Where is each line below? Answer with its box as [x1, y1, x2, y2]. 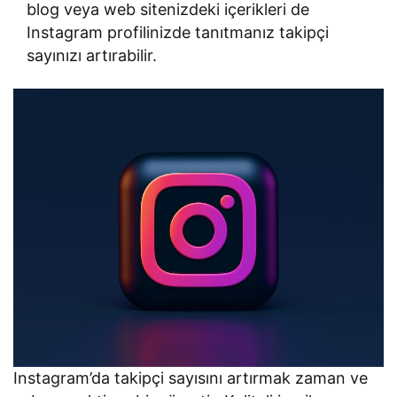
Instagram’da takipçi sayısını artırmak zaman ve [13, 368, 369, 387]
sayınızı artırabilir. [27, 46, 158, 65]
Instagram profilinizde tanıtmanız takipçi [27, 23, 330, 42]
